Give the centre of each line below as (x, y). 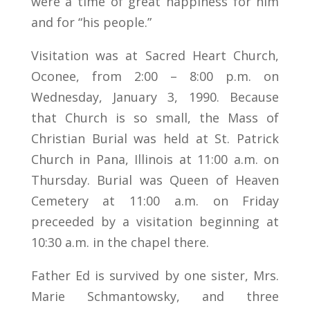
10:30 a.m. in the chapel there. (120, 243)
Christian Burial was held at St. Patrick (155, 139)
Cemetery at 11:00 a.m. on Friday (155, 201)
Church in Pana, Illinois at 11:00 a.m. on (155, 159)
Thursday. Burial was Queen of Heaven (155, 180)
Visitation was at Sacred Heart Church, (155, 56)
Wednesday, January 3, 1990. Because (155, 97)
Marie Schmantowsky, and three (155, 297)
